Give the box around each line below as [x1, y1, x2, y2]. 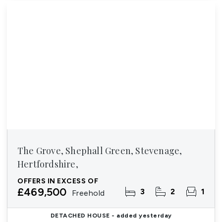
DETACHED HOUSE [50, 212, 110, 219]
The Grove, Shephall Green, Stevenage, [17, 145, 182, 157]
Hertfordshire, [17, 158, 78, 170]
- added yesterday [110, 212, 172, 219]
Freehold [71, 188, 105, 198]
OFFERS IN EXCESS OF [17, 177, 99, 185]
